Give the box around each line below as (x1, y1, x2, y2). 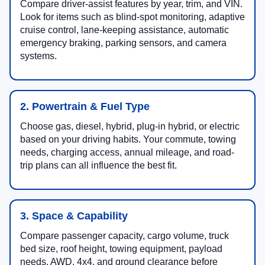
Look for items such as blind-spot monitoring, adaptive (20, 12, 245, 22)
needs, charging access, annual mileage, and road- (20, 147, 234, 158)
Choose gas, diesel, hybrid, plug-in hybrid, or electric (20, 121, 240, 132)
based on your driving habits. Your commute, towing (20, 134, 236, 145)
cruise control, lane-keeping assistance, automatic (20, 25, 229, 35)
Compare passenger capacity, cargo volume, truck (20, 231, 229, 241)
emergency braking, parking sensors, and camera (20, 38, 227, 49)
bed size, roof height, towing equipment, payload (20, 244, 222, 254)
